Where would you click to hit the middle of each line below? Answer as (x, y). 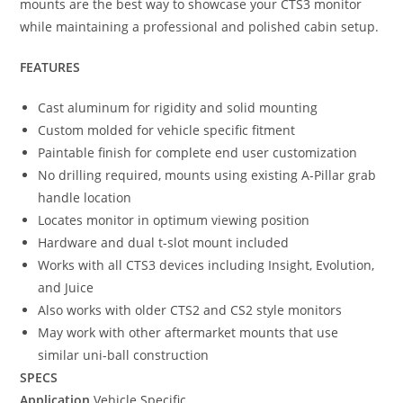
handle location (85, 197)
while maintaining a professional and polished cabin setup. (200, 26)
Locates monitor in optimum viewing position (174, 219)
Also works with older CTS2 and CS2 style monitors (190, 309)
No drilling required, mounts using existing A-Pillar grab (207, 175)
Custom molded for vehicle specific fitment (167, 130)
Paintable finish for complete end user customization (198, 152)
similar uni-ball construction (124, 354)
